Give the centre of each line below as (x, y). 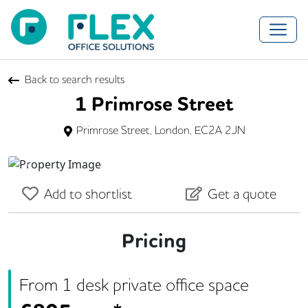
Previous (49, 171)
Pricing (154, 241)
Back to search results (75, 79)
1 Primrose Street (154, 104)
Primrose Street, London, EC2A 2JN (161, 130)
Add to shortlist (88, 193)
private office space (179, 284)
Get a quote (242, 193)
